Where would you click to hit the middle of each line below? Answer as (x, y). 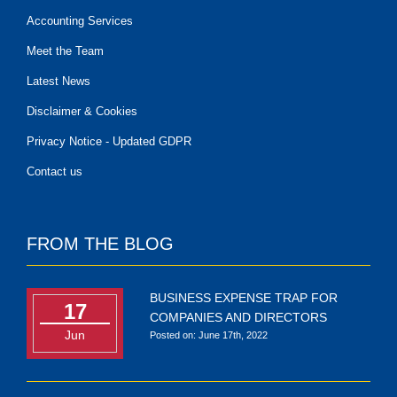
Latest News (58, 81)
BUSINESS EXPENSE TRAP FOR (244, 298)
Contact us (54, 171)
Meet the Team (65, 51)
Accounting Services (80, 21)
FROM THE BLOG (100, 244)
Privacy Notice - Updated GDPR (109, 141)
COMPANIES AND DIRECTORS (239, 317)
